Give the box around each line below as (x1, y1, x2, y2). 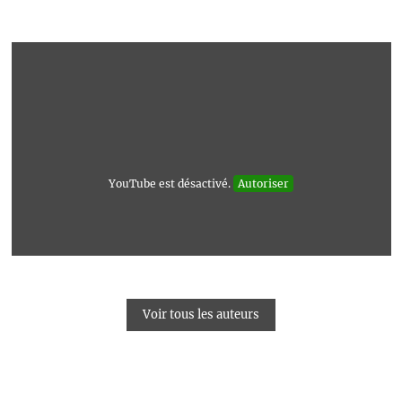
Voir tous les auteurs (143, 306, 259, 322)
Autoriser (238, 177, 289, 191)
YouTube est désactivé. (109, 177, 233, 191)
